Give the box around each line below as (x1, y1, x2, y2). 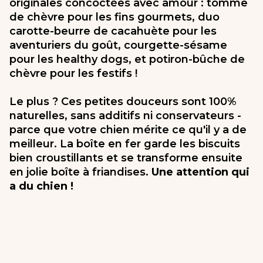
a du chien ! (9, 179, 73, 193)
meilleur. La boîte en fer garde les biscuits (9, 137, 240, 150)
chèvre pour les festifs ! (9, 66, 137, 80)
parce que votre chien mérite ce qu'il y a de (9, 123, 247, 136)
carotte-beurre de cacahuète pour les (9, 24, 217, 38)
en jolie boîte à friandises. (9, 165, 151, 178)
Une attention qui (151, 165, 249, 178)
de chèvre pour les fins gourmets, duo (9, 10, 220, 23)
